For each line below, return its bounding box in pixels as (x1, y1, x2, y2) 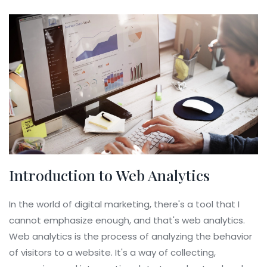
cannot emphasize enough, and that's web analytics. (9, 214, 245, 227)
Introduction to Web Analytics (9, 165, 210, 185)
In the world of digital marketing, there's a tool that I (9, 198, 240, 211)
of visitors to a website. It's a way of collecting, (9, 246, 216, 259)
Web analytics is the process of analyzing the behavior (9, 230, 252, 243)
